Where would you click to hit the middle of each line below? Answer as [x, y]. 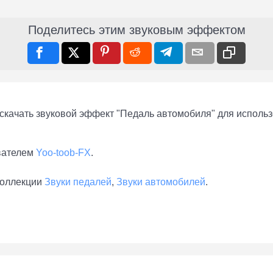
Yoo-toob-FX [63, 153]
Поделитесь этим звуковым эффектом [136, 30]
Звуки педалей [78, 182]
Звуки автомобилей [161, 182]
